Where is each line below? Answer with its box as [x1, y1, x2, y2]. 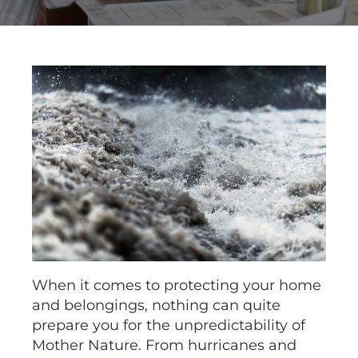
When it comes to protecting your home [32, 276, 321, 295]
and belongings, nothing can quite [32, 296, 280, 315]
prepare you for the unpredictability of [32, 316, 305, 335]
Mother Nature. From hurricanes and [32, 336, 296, 355]
